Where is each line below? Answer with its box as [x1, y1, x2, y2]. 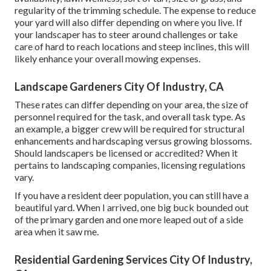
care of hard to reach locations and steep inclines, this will [15, 40, 249, 52]
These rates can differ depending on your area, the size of [15, 98, 249, 110]
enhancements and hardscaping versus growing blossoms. [15, 134, 252, 146]
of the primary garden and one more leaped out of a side [15, 213, 243, 225]
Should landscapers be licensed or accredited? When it [15, 146, 238, 158]
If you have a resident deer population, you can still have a [15, 189, 249, 201]
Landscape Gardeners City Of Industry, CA [15, 79, 224, 93]
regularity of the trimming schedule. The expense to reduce [15, 4, 256, 16]
